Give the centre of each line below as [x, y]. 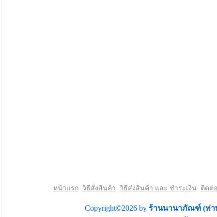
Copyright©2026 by [117, 208]
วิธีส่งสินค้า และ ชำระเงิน [158, 188]
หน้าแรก [66, 188]
